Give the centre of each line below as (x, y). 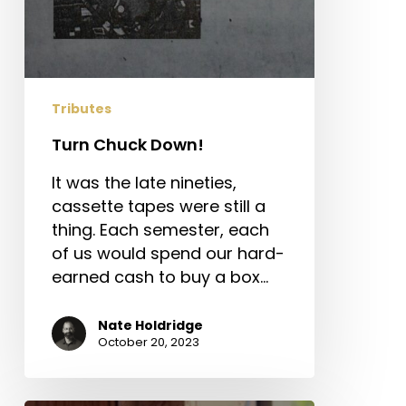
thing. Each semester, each (160, 229)
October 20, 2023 (148, 342)
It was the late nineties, (144, 182)
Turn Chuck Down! (127, 144)
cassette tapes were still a (158, 206)
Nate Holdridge (150, 325)
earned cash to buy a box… (159, 276)
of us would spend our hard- (168, 253)
